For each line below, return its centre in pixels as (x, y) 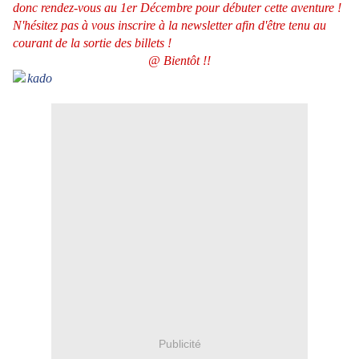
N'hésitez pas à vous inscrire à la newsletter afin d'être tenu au (169, 26)
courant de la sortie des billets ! (94, 43)
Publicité (179, 343)
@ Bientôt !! (179, 61)
